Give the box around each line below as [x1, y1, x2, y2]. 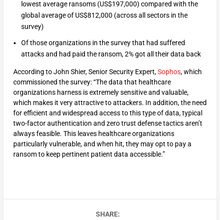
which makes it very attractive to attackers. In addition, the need [13, 99, 207, 107]
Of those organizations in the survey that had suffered [21, 39, 185, 47]
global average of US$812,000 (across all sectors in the [21, 11, 188, 20]
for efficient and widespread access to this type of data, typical [13, 109, 202, 117]
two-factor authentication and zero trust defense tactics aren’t [13, 119, 202, 128]
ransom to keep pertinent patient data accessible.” [13, 150, 165, 159]
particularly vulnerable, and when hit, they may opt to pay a [13, 140, 192, 148]
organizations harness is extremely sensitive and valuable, [13, 88, 189, 97]
